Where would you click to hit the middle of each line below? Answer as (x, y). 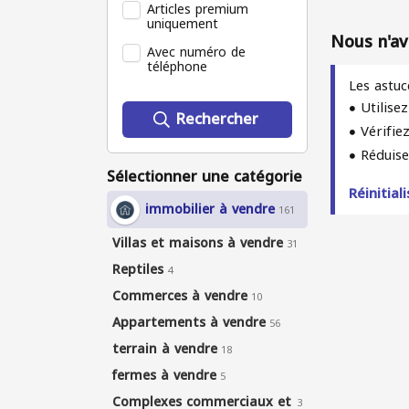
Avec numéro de (196, 52)
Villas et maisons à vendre (198, 243)
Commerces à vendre (180, 296)
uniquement (183, 24)
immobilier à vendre (210, 210)
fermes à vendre (164, 376)
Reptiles (138, 270)
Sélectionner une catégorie (204, 177)
